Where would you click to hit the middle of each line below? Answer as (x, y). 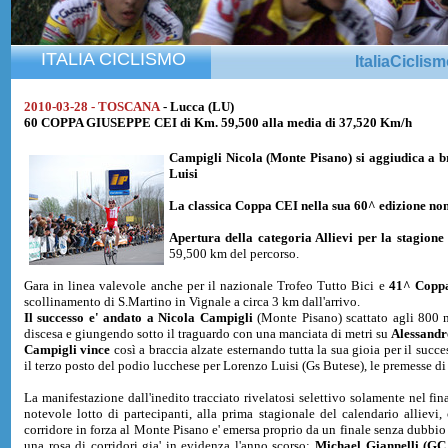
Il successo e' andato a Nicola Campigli (141, 317)
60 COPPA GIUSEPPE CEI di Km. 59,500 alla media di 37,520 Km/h (218, 122)
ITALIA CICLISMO (113, 59)
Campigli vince (67, 349)
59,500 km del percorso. (234, 253)
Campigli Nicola (218, 157)
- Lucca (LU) (198, 106)
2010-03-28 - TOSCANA (92, 106)
